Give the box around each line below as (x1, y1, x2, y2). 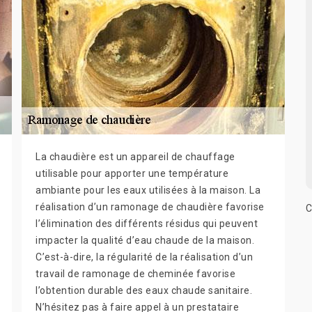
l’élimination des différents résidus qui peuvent (36, 217, 258, 229)
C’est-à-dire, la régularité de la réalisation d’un (36, 251, 253, 263)
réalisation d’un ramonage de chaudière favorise (36, 201, 265, 212)
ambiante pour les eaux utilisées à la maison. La (36, 184, 260, 196)
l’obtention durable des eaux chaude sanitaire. (36, 284, 252, 296)
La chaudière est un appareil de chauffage (36, 150, 235, 162)
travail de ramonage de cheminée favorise (36, 267, 235, 279)
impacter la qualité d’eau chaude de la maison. (36, 234, 254, 246)
